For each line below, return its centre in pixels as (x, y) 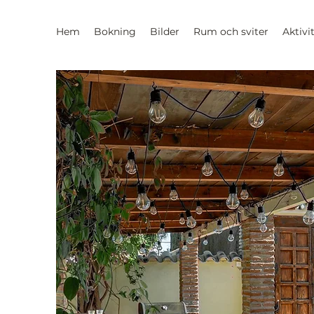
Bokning (115, 32)
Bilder (165, 32)
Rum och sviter (231, 32)
